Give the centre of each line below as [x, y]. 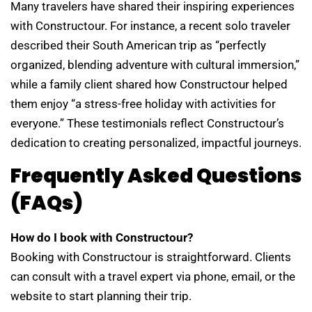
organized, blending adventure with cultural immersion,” [155, 64]
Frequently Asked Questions [156, 176]
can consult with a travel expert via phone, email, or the [153, 277]
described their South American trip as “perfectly [138, 45]
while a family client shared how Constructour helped [149, 84]
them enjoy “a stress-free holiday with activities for [143, 103]
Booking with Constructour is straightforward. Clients [151, 257]
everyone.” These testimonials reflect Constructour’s [147, 123]
